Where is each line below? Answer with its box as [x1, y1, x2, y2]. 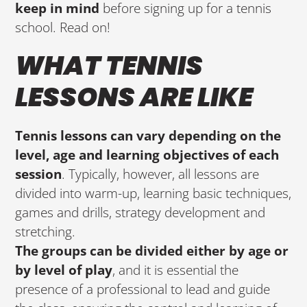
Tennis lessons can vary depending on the [15, 126, 282, 145]
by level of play [15, 260, 113, 280]
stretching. [15, 222, 76, 241]
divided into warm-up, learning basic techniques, [15, 184, 292, 203]
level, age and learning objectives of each [15, 145, 280, 164]
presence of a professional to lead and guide [15, 280, 271, 299]
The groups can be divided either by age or [15, 241, 289, 260]
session [15, 164, 62, 184]
